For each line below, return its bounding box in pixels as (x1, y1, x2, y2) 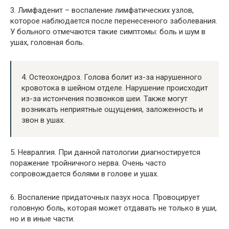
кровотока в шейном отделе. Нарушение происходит (21, 83, 208, 93)
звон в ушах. (21, 116, 65, 125)
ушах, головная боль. (10, 38, 84, 47)
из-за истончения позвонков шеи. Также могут (21, 94, 188, 103)
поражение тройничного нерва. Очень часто (10, 158, 166, 168)
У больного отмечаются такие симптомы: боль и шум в (10, 27, 205, 36)
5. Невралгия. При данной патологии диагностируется (10, 148, 200, 157)
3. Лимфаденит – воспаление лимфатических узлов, (10, 6, 194, 15)
